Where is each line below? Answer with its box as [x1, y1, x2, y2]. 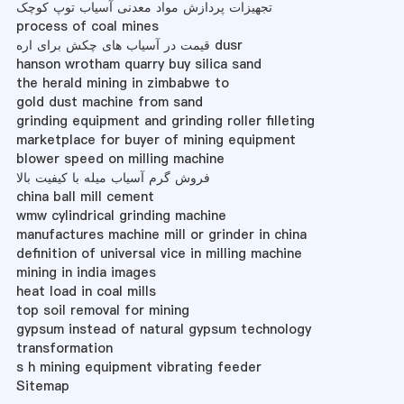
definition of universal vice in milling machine [15, 243, 302, 262]
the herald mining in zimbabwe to [15, 73, 229, 92]
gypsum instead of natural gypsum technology [15, 319, 311, 338]
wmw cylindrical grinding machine [15, 206, 226, 225]
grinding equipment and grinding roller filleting [15, 111, 315, 130]
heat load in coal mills [15, 281, 156, 300]
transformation [15, 338, 113, 357]
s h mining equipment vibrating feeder [15, 357, 262, 376]
